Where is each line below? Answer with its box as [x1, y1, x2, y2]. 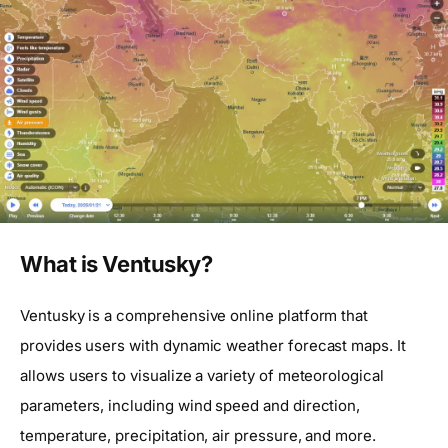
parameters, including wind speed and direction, [20, 395, 361, 415]
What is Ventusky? [20, 251, 213, 278]
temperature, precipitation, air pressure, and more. [20, 425, 376, 445]
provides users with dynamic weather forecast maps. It [20, 335, 406, 355]
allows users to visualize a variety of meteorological [20, 365, 384, 385]
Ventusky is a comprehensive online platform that [20, 305, 369, 325]
